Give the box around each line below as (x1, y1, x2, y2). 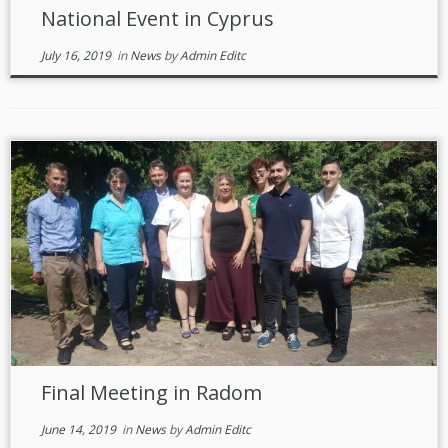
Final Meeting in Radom (40, 379, 262, 406)
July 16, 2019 (40, 47, 111, 64)
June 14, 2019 (40, 421, 116, 438)
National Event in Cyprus (40, 5, 274, 32)
